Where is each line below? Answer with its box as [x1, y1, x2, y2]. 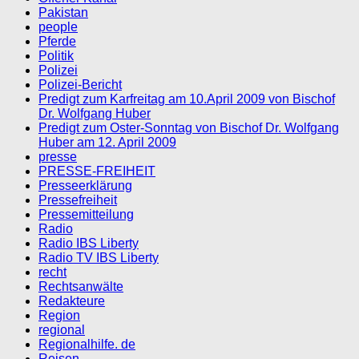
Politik [38, 48, 74, 63]
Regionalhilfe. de [38, 337, 135, 351]
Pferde [38, 34, 76, 48]
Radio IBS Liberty [38, 236, 139, 250]
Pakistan [38, 5, 88, 19]
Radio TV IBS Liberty [38, 250, 159, 264]
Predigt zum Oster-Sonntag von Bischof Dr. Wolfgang [38, 120, 339, 135]
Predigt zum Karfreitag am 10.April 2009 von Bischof [38, 91, 335, 106]
